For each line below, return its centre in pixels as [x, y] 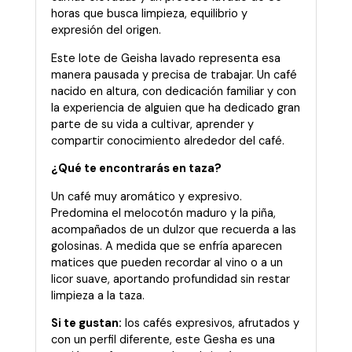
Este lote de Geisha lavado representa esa [166, 58]
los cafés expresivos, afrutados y [211, 324]
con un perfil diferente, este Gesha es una [163, 340]
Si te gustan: [86, 324]
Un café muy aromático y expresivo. [147, 196]
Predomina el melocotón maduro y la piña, [163, 213]
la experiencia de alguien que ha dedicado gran [176, 108]
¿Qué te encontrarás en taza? [136, 169]
